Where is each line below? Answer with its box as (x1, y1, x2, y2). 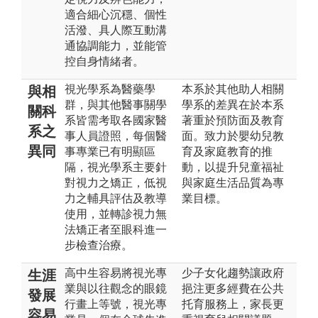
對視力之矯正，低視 (65, 176, 167, 189)
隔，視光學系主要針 (65, 160, 167, 173)
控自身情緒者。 (65, 55, 144, 67)
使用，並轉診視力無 (65, 207, 167, 220)
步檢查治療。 (65, 238, 133, 251)
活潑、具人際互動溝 (65, 23, 167, 36)
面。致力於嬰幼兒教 (182, 129, 284, 142)
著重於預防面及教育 (182, 114, 284, 126)
